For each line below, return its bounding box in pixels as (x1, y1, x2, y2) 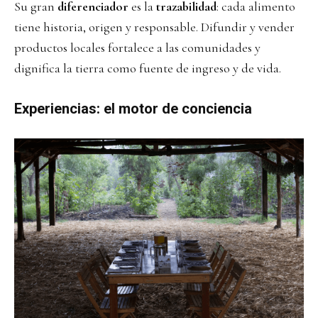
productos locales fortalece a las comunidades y (14, 39, 261, 55)
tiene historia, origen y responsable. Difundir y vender (14, 18, 295, 35)
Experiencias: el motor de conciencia (14, 99, 252, 117)
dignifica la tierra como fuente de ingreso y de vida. (14, 60, 281, 76)
